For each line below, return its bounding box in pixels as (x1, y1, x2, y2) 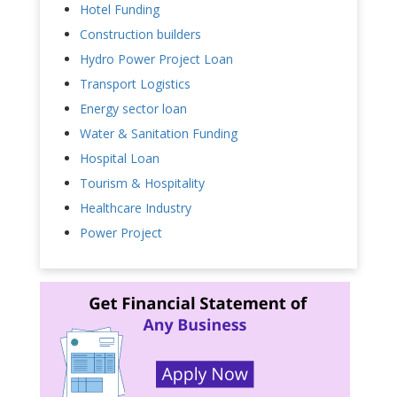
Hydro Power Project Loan (80, 51, 233, 68)
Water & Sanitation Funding (80, 125, 237, 143)
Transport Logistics (80, 75, 191, 93)
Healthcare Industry (80, 199, 191, 217)
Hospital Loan (80, 150, 160, 167)
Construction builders (80, 26, 201, 43)
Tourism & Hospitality (80, 175, 205, 192)
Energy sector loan (80, 100, 187, 118)
